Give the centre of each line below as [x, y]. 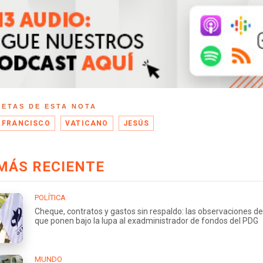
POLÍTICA [50, 198]
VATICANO [87, 124]
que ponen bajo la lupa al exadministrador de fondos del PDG [146, 221]
